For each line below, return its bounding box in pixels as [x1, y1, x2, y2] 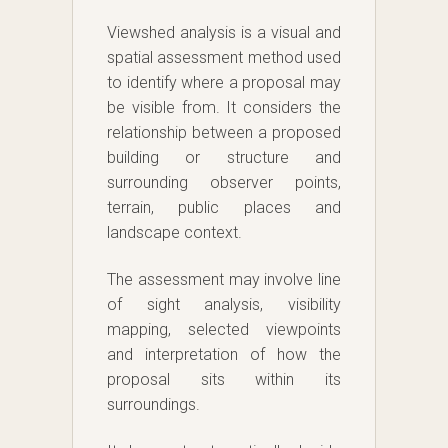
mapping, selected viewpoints [107, 320, 341, 340]
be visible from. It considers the [107, 98, 341, 118]
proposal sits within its [107, 370, 341, 390]
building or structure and [107, 148, 341, 168]
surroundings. [107, 395, 200, 415]
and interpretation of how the [107, 345, 341, 365]
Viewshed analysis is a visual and [107, 23, 341, 43]
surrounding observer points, [107, 173, 341, 193]
